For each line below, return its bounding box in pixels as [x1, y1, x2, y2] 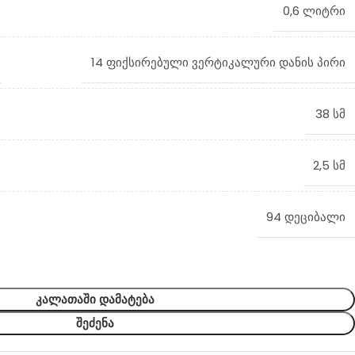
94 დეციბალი [266, 208, 345, 225]
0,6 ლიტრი [283, 2, 345, 19]
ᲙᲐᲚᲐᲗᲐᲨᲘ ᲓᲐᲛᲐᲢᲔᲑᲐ [35, 291, 155, 307]
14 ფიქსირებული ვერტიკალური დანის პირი [91, 54, 345, 71]
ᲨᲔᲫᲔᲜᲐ [75, 315, 114, 331]
